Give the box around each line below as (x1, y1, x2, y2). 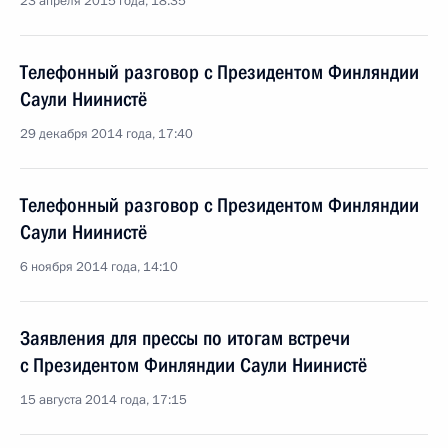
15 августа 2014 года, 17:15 (20, 391, 187, 409)
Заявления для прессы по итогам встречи (20, 326, 350, 350)
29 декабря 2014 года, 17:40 (20, 125, 193, 143)
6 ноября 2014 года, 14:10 (20, 258, 178, 276)
